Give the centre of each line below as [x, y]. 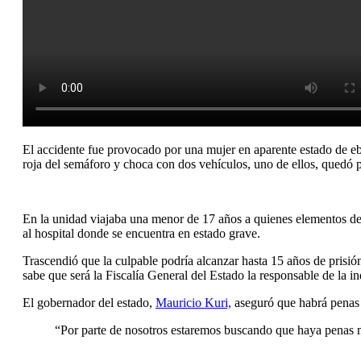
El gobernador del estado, [89, 303]
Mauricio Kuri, [193, 303]
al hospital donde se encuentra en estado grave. [141, 234]
